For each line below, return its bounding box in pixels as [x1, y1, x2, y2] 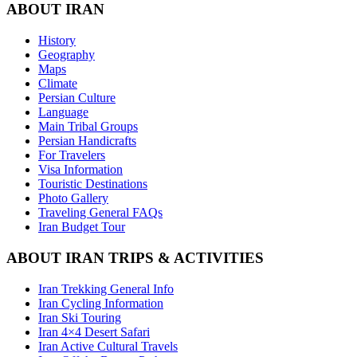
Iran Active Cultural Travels [38, 339, 178, 353]
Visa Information [38, 163, 123, 177]
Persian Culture [38, 91, 116, 105]
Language [38, 105, 88, 120]
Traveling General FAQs [38, 206, 163, 220]
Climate [38, 76, 77, 91]
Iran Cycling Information [38, 296, 163, 310]
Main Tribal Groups [38, 120, 138, 134]
